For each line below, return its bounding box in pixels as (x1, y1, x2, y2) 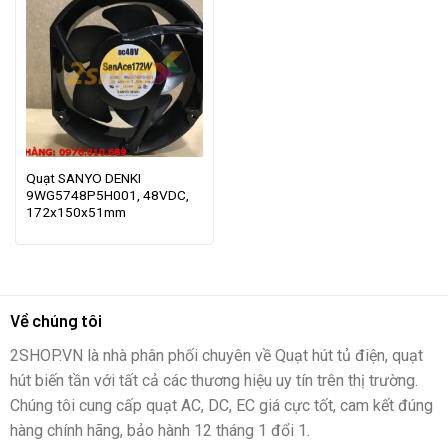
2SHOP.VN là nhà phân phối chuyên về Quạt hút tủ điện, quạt (9, 345, 423, 365)
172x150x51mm (25, 203, 126, 220)
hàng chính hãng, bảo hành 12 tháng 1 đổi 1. (9, 420, 310, 440)
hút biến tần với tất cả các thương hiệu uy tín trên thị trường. (9, 370, 418, 390)
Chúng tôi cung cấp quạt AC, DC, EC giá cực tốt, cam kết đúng (9, 395, 433, 415)
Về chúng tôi (9, 309, 102, 330)
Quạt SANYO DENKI (25, 169, 141, 186)
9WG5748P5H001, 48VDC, (25, 186, 189, 203)
